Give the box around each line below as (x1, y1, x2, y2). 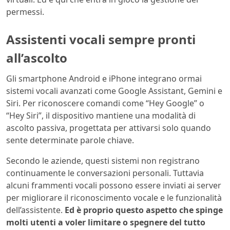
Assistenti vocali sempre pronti (6, 30, 196, 48)
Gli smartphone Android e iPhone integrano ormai (6, 72, 202, 84)
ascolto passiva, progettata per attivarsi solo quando (6, 122, 211, 133)
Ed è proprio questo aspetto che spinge (65, 204, 223, 216)
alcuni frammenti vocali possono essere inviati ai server (6, 179, 221, 191)
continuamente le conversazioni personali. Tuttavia (6, 167, 204, 179)
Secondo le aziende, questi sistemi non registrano (6, 155, 200, 166)
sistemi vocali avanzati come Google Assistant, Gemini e (6, 85, 222, 97)
